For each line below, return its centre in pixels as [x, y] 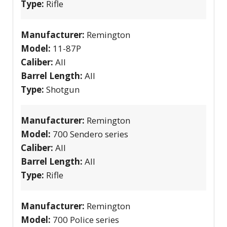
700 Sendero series [90, 134]
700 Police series [86, 219]
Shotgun [63, 89]
